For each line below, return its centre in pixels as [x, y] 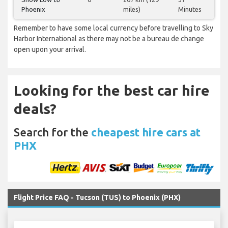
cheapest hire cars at [146, 132]
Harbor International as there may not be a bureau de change [109, 39]
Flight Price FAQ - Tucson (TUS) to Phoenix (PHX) [97, 198]
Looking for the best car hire [112, 91]
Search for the [52, 132]
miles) [132, 9]
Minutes [190, 9]
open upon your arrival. [50, 50]
